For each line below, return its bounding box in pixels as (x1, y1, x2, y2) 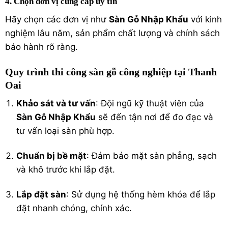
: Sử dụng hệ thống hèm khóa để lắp (66, 189, 216, 200)
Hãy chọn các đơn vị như (5, 14, 109, 24)
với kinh (188, 14, 222, 24)
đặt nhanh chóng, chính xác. (16, 203, 132, 214)
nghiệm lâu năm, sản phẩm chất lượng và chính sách (5, 27, 220, 38)
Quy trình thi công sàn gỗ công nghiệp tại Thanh (5, 66, 217, 77)
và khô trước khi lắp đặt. (16, 164, 116, 175)
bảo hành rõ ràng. (5, 41, 78, 52)
